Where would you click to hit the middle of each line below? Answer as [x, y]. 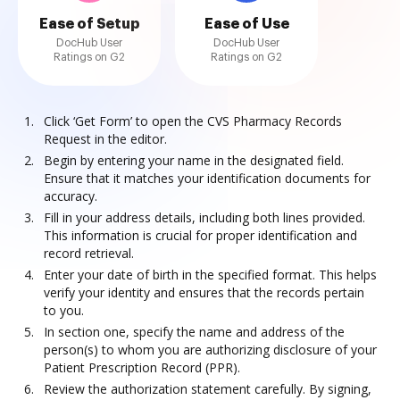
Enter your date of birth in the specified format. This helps [210, 275]
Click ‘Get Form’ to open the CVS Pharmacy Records [193, 121]
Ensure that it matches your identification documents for [207, 178]
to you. [64, 310]
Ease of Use [246, 24]
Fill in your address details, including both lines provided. [204, 217]
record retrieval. [89, 253]
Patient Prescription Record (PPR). [142, 367]
